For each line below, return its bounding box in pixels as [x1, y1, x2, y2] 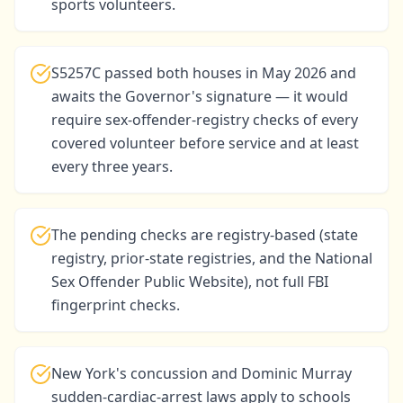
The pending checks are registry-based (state [51, 225, 358, 245]
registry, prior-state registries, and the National [51, 248, 372, 268]
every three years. [51, 157, 173, 176]
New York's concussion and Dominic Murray [51, 363, 352, 383]
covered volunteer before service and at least [51, 133, 359, 153]
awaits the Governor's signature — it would [51, 86, 348, 106]
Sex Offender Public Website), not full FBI [51, 272, 328, 291]
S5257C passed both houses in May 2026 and [51, 63, 356, 83]
